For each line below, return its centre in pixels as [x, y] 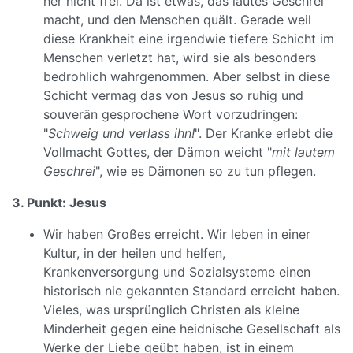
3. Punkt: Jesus [59, 203]
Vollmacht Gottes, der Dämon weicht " [158, 152]
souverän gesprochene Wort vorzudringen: [171, 114]
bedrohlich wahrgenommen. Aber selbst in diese [187, 76]
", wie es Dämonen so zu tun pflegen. [206, 171]
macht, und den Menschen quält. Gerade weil [177, 20]
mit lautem [303, 152]
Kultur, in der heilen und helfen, [134, 253]
